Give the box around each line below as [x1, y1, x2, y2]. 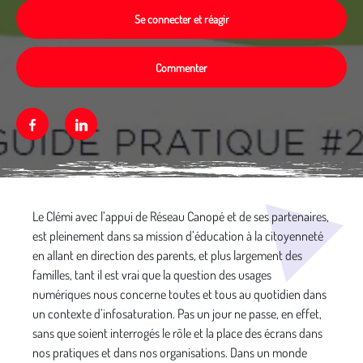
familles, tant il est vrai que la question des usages [32, 267, 271, 283]
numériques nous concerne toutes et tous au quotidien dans [32, 286, 327, 302]
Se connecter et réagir [134, 11, 229, 26]
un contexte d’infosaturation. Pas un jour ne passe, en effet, [32, 305, 322, 322]
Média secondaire [15, 194, 100, 211]
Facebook [35, 115, 85, 133]
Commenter [156, 60, 207, 75]
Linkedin [86, 115, 133, 133]
